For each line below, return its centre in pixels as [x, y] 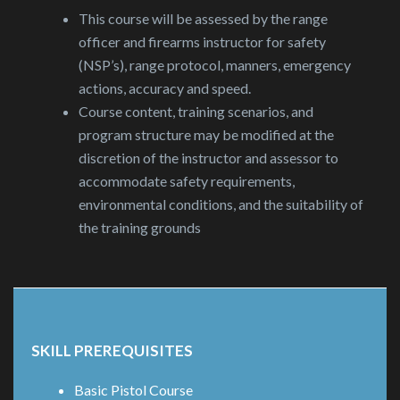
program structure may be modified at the [206, 135]
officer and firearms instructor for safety [202, 42]
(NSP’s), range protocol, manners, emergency [215, 65]
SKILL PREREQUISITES [112, 351]
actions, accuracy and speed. [165, 88]
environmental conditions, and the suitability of [221, 204]
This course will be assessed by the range [203, 19]
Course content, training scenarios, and [196, 112]
